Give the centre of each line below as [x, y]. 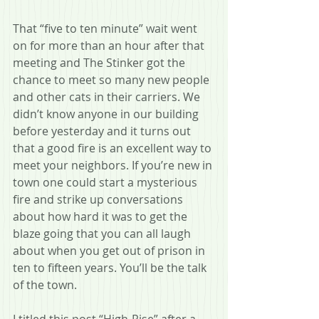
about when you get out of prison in [110, 250]
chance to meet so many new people [113, 79]
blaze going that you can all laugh [103, 233]
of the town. [45, 284]
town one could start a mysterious [106, 182]
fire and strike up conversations [99, 199]
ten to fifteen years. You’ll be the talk [111, 267]
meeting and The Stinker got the [100, 62]
